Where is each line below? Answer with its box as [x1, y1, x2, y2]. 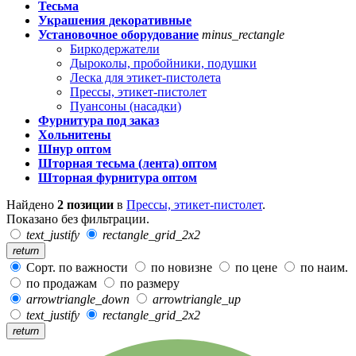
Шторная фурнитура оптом [38, 170, 197, 184]
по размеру [117, 276, 180, 290]
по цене [232, 260, 281, 274]
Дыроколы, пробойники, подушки [70, 56, 257, 70]
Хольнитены [38, 127, 111, 141]
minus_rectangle [202, 27, 284, 41]
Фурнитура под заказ [38, 113, 159, 127]
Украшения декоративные [38, 13, 192, 27]
